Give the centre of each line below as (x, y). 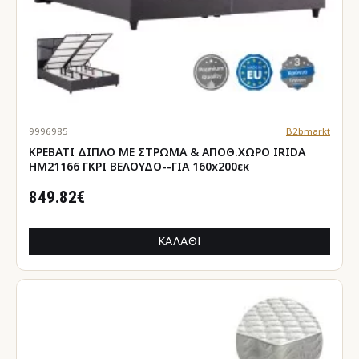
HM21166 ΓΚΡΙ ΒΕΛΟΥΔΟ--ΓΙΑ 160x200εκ (139, 166)
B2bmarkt (308, 131)
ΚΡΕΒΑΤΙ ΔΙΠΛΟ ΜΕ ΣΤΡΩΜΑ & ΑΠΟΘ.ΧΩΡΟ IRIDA (167, 151)
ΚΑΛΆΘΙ (179, 241)
